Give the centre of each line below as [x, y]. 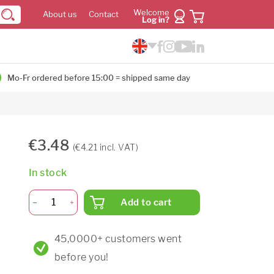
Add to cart [146, 202]
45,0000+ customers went [118, 239]
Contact [104, 14]
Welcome [151, 13]
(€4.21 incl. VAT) [106, 147]
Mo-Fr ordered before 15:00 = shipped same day [99, 78]
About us [60, 14]
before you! [82, 257]
